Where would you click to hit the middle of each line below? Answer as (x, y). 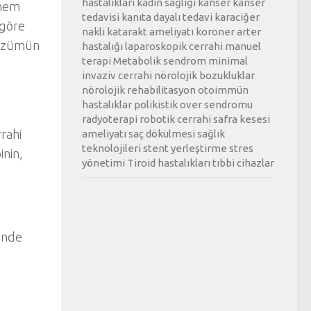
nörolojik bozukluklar (204, 75)
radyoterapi (110, 119)
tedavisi (101, 17)
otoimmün (223, 90)
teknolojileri (111, 148)
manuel (243, 46)
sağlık (211, 133)
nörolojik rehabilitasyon (139, 90)
